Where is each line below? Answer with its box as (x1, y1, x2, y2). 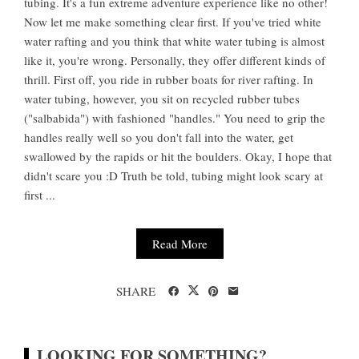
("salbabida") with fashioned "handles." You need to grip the (24, 110, 325, 127)
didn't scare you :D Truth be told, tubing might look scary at (24, 167, 323, 184)
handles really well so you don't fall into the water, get (24, 129, 293, 146)
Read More (151, 236, 208, 252)
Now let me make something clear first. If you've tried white (24, 14, 321, 30)
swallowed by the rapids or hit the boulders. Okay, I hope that (24, 148, 332, 165)
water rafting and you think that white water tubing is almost (24, 33, 325, 50)
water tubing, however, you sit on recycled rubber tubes (24, 91, 300, 107)
